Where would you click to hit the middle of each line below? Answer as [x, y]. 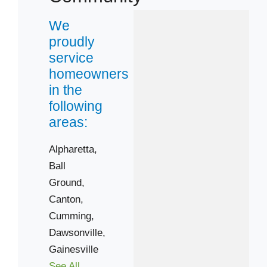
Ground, [66, 182]
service [71, 58]
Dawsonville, [77, 232]
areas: [68, 122]
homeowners [89, 74]
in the [66, 90]
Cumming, [71, 215]
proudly [72, 41]
